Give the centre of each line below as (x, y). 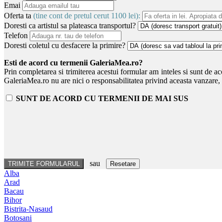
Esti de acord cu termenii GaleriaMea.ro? (73, 62)
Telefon (16, 35)
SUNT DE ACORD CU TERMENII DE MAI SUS (102, 98)
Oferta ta (19, 15)
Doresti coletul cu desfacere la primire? (65, 45)
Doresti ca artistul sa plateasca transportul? (70, 25)
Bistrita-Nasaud (28, 209)
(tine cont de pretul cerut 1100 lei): (87, 15)
